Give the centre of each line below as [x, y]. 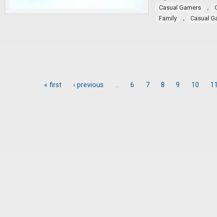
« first [53, 85]
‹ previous [88, 85]
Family [168, 18]
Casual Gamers [180, 8]
